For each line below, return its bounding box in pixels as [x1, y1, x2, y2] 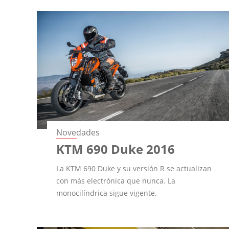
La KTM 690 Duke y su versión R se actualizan [56, 163, 212, 173]
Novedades [56, 126, 100, 138]
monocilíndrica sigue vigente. [56, 188, 157, 198]
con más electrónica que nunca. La [56, 175, 176, 186]
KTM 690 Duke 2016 [56, 140, 175, 157]
